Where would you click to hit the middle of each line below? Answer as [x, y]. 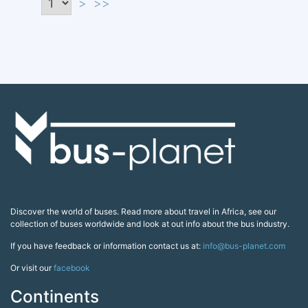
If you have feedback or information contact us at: [107, 246]
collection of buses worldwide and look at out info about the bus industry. [150, 224]
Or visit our [32, 268]
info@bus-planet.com [244, 246]
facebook [72, 268]
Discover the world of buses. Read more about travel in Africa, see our [143, 212]
